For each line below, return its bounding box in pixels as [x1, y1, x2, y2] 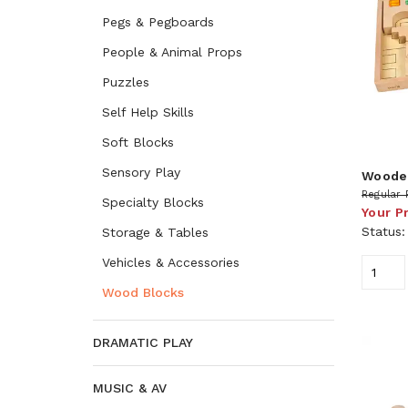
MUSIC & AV [93, 381, 167, 395]
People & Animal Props [102, 45, 242, 59]
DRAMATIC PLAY [93, 335, 193, 350]
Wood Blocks [102, 285, 184, 300]
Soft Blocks [102, 135, 174, 149]
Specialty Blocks [102, 195, 204, 209]
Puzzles [102, 75, 149, 89]
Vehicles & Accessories [102, 255, 240, 270]
